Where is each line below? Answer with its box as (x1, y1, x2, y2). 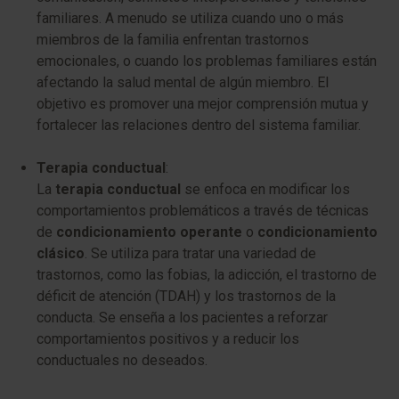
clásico (37, 245, 85, 262)
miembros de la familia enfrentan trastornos (37, 31, 309, 48)
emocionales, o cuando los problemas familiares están (37, 53, 377, 69)
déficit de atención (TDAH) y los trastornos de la (37, 288, 336, 305)
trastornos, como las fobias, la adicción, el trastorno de (37, 266, 377, 283)
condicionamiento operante (56, 224, 242, 240)
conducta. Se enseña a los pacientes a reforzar (37, 309, 328, 326)
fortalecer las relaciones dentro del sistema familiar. (37, 117, 361, 134)
